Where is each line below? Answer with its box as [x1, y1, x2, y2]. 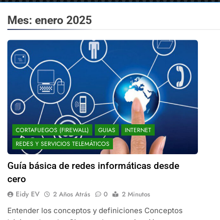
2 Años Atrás [53, 190, 90, 199]
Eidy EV [15, 189, 40, 199]
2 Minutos [121, 190, 150, 199]
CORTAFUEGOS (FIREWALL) [15, 126, 89, 135]
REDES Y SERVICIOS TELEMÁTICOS [15, 139, 110, 149]
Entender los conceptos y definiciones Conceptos [7, 206, 183, 216]
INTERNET [124, 126, 151, 135]
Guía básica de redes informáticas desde [7, 160, 179, 172]
